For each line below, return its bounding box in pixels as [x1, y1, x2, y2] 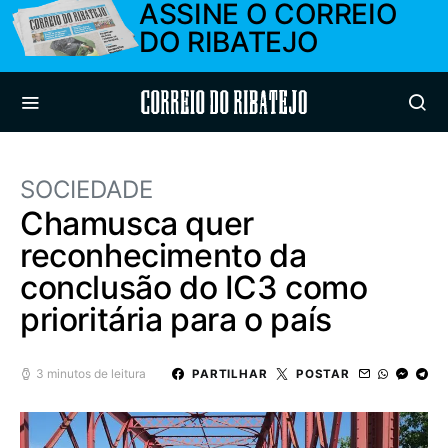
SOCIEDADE [20, 175, 153, 204]
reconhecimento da [20, 236, 307, 275]
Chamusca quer [20, 204, 254, 243]
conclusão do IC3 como [20, 268, 368, 307]
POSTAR [295, 366, 350, 381]
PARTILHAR [191, 366, 268, 381]
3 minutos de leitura [36, 366, 146, 381]
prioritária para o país [20, 300, 332, 339]
